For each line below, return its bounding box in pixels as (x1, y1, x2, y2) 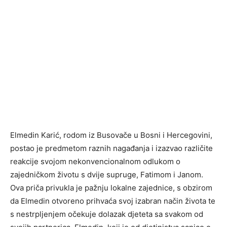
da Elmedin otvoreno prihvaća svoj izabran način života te (10, 196, 215, 206)
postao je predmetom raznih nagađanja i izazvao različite (10, 143, 213, 153)
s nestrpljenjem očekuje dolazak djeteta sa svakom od (10, 209, 203, 219)
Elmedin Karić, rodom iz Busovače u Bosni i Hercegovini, (10, 130, 212, 140)
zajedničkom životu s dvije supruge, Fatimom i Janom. (10, 170, 203, 179)
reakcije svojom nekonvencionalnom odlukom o (10, 157, 180, 166)
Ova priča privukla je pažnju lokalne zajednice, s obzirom (10, 183, 212, 193)
